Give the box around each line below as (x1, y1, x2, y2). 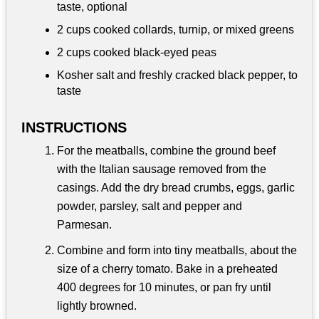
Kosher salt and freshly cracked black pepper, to (57, 69, 298, 82)
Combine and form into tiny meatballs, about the (57, 244, 297, 257)
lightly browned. (57, 300, 137, 313)
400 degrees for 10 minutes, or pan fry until (57, 281, 271, 294)
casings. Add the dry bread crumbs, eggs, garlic (57, 182, 295, 194)
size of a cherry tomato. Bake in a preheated (57, 263, 278, 276)
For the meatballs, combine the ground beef (57, 145, 276, 157)
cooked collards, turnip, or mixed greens (90, 23, 294, 36)
